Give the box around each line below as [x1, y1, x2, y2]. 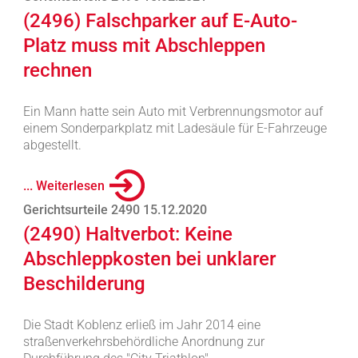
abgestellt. [22, 137, 82, 153]
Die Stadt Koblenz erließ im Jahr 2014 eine [22, 317, 261, 332]
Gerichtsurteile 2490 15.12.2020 [22, 202, 207, 217]
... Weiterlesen [22, 177, 105, 193]
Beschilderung [22, 272, 145, 295]
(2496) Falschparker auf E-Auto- [22, 10, 297, 32]
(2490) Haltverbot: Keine [22, 223, 233, 245]
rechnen [22, 59, 92, 82]
